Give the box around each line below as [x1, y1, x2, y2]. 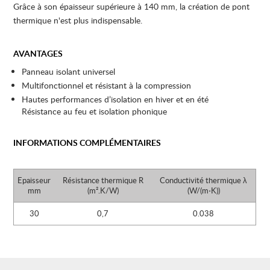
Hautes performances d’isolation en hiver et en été [22, 93, 209, 105]
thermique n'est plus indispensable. [13, 14, 143, 26]
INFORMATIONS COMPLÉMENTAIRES [13, 136, 162, 148]
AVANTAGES [13, 47, 63, 59]
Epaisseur [17, 174, 51, 186]
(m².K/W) [87, 184, 119, 196]
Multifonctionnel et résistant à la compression [22, 79, 192, 91]
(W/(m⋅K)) [187, 184, 220, 196]
